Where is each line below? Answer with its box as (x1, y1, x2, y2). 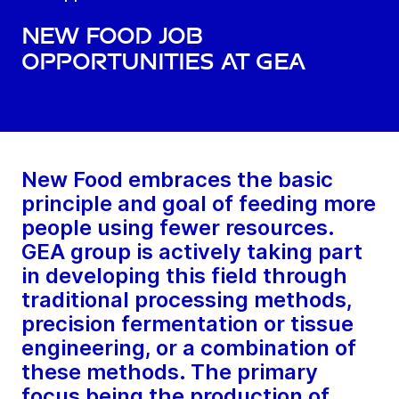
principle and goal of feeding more (21, 191, 376, 217)
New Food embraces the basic (21, 167, 333, 193)
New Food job (21, 23, 203, 50)
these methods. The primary (21, 359, 318, 386)
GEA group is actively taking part (21, 239, 362, 265)
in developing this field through (21, 263, 347, 289)
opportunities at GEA (21, 49, 305, 76)
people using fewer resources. (21, 215, 334, 241)
